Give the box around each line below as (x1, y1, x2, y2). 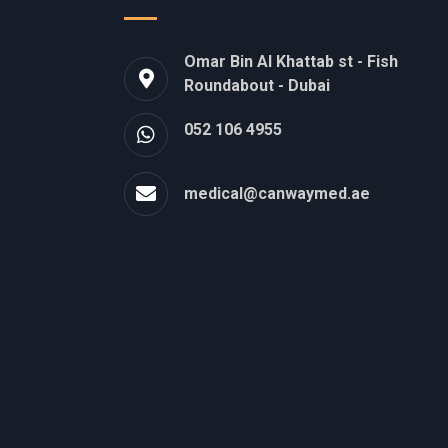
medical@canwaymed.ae (184, 184, 370, 204)
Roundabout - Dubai (184, 76, 330, 96)
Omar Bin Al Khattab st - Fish (184, 52, 398, 72)
